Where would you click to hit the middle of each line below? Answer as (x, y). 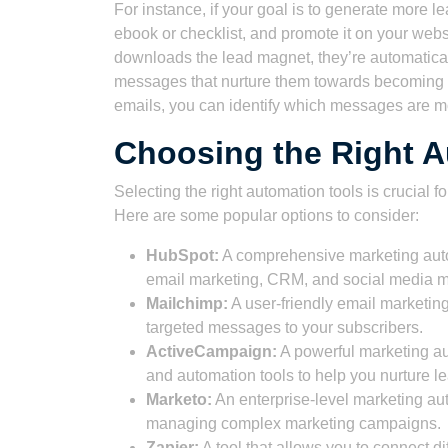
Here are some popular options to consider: (266, 215)
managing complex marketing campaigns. (293, 423)
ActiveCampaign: (211, 351)
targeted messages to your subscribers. (284, 327)
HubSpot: (182, 255)
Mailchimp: (187, 303)
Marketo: (179, 399)
